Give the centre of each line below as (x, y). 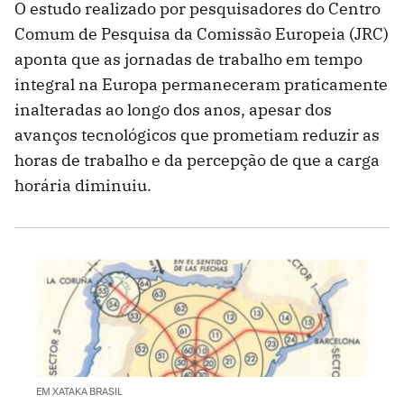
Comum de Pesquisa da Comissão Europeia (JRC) (202, 34)
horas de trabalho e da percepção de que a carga (197, 161)
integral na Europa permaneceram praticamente (201, 85)
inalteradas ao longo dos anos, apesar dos (173, 110)
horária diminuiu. (83, 186)
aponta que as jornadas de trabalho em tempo (188, 60)
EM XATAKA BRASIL (79, 390)
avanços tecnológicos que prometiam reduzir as (197, 135)
